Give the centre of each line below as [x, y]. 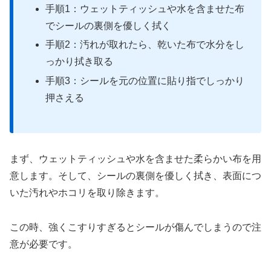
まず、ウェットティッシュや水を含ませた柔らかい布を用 [135, 159]
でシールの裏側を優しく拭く [109, 26]
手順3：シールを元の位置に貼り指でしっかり [145, 80]
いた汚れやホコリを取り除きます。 [87, 193]
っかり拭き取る [80, 62]
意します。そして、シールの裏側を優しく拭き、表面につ [135, 176]
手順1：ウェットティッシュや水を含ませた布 [145, 9]
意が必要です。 [44, 244]
